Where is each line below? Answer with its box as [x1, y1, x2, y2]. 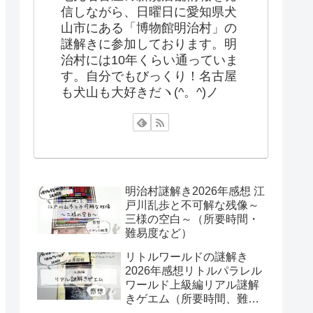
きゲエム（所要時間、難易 [125, 293, 259, 305]
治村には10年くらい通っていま [61, 53, 238, 68]
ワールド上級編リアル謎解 [125, 279, 259, 291]
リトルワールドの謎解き [125, 251, 248, 263]
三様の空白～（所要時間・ [125, 213, 259, 226]
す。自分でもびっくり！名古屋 [61, 69, 237, 84]
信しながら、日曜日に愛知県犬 [61, 5, 237, 20]
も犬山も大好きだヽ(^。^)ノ [61, 85, 219, 100]
